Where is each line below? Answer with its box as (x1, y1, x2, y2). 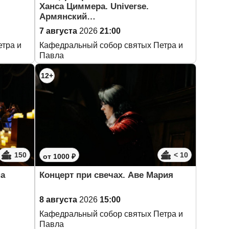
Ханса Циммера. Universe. (39, 2, 149, 11)
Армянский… (39, 12, 96, 21)
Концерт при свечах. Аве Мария (39, 170, 173, 180)
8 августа (39, 195, 77, 204)
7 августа (39, 27, 77, 35)
